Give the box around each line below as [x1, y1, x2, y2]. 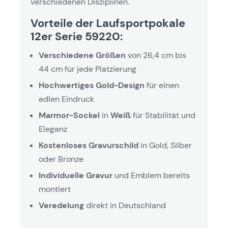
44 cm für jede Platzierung [39, 64, 136, 74]
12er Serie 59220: [31, 29, 123, 44]
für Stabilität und [131, 110, 195, 121]
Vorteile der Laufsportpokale [31, 16, 185, 31]
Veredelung [39, 200, 84, 211]
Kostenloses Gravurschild [39, 140, 138, 151]
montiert [39, 184, 71, 194]
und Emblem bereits [112, 170, 190, 181]
